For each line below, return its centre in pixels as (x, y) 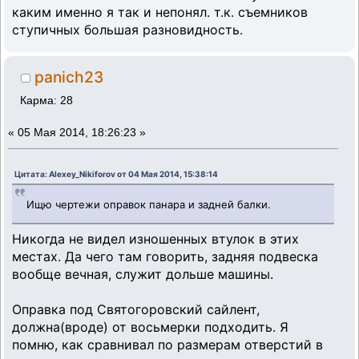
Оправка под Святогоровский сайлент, (136, 309)
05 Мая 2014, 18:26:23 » (82, 132)
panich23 (69, 77)
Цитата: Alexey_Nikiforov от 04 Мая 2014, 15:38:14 (116, 174)
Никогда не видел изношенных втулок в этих (155, 238)
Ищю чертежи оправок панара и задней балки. (149, 204)
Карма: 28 (47, 100)
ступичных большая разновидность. (127, 29)
